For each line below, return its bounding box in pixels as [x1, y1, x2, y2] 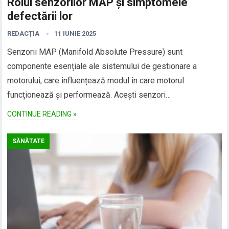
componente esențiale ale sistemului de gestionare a [7, 61, 197, 71]
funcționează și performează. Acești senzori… [7, 89, 171, 100]
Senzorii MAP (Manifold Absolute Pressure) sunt [7, 47, 183, 57]
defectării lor [7, 9, 73, 22]
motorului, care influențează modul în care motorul [7, 75, 185, 85]
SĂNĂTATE [12, 137, 45, 145]
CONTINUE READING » [7, 109, 77, 118]
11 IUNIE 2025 [54, 29, 97, 37]
